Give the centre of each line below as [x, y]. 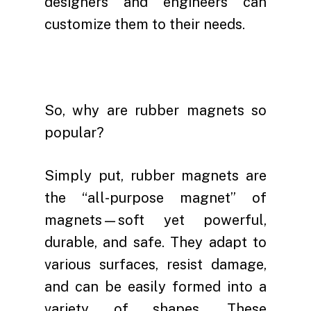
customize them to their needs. [145, 24]
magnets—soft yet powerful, [155, 220]
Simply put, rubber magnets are [155, 175]
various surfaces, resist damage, [155, 264]
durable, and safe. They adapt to [155, 242]
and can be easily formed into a [155, 286]
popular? [74, 132]
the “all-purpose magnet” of [155, 197]
